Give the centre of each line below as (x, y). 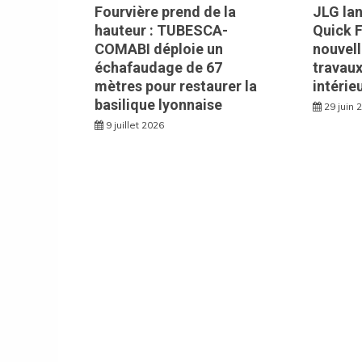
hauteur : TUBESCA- (161, 30)
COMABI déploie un (159, 48)
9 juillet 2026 (135, 124)
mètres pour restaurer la (176, 86)
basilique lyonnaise (158, 104)
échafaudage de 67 (158, 67)
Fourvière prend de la (165, 11)
